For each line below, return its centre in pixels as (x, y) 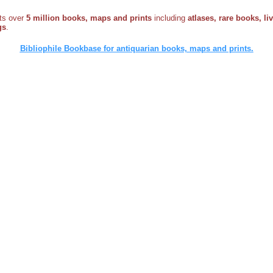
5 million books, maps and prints (89, 18)
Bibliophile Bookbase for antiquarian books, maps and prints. (136, 48)
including (170, 18)
